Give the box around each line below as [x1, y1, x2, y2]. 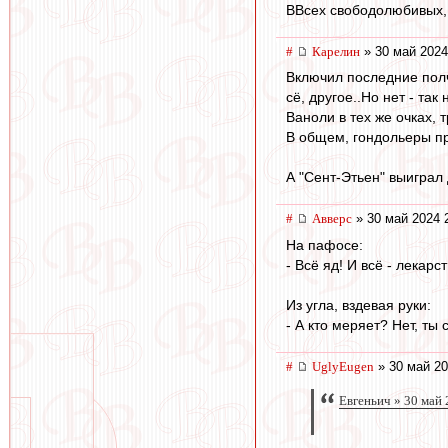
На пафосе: [286, 236, 363, 253]
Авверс [312, 211, 352, 227]
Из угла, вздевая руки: [286, 296, 431, 313]
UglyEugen [312, 358, 374, 374]
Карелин [312, 43, 360, 59]
